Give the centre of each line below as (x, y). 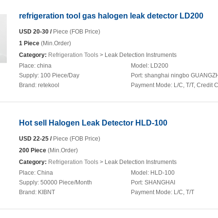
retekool (49, 85)
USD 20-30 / (35, 32)
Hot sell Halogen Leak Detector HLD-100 (93, 123)
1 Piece (29, 43)
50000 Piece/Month (66, 182)
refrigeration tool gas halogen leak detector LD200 (111, 16)
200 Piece (33, 150)
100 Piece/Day (60, 75)
